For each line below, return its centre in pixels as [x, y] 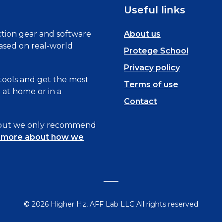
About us [142, 34]
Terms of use [151, 84]
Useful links [155, 10]
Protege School [156, 51]
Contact [140, 101]
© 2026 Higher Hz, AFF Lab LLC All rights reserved [111, 204]
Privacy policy [152, 68]
